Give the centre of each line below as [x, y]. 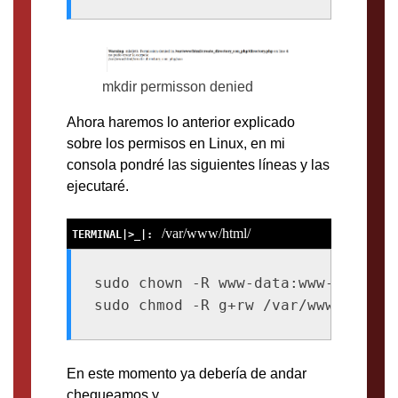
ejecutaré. [98, 186]
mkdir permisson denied [178, 86]
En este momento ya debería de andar [187, 373]
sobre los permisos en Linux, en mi [176, 143]
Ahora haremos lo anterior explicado [181, 122]
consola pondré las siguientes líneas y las [198, 164]
